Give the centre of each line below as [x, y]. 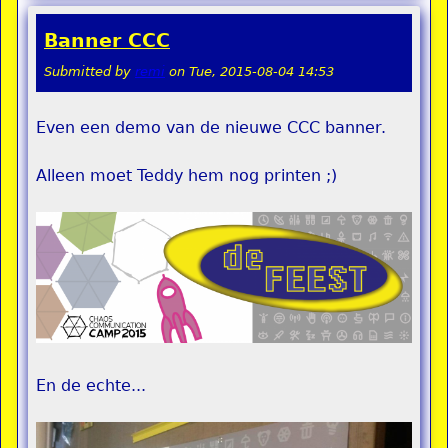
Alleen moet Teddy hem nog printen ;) [186, 175]
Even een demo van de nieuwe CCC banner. [211, 127]
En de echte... [91, 386]
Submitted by [89, 71]
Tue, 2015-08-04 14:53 [261, 71]
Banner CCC [107, 40]
